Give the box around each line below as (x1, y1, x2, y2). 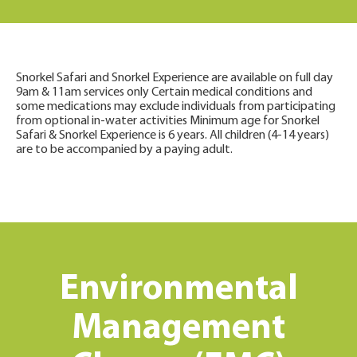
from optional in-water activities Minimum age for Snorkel (16, 115, 320, 128)
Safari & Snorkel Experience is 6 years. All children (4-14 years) (16, 129, 329, 143)
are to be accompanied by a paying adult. (16, 143, 233, 157)
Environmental (59, 272, 298, 308)
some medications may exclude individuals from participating (16, 100, 335, 114)
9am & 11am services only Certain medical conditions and (16, 86, 312, 100)
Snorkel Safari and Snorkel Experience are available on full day (16, 72, 333, 85)
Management (72, 311, 285, 347)
